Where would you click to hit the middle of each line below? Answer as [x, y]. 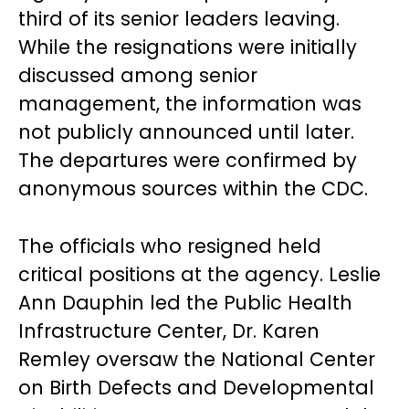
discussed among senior [138, 75]
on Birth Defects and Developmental [196, 388]
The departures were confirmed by [188, 160]
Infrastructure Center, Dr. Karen [169, 331]
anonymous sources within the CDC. [193, 189]
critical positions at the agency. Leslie [199, 274]
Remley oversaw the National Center [197, 359]
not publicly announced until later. [186, 132]
